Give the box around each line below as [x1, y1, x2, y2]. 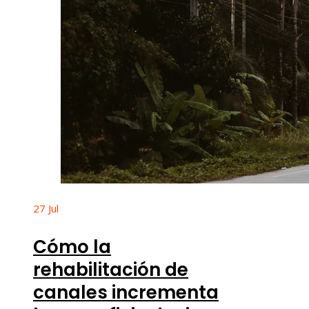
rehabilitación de [33, 257, 188, 282]
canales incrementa [33, 279, 219, 305]
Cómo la [33, 234, 111, 259]
